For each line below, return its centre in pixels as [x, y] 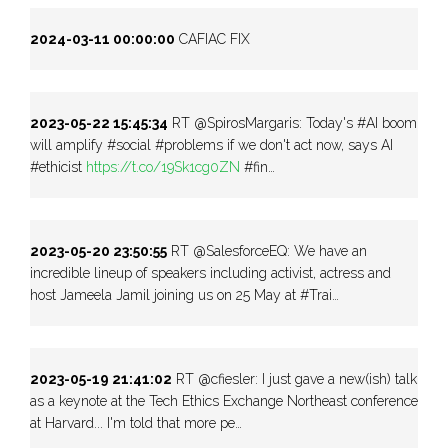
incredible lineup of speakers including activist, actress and [210, 272]
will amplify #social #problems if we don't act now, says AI [211, 144]
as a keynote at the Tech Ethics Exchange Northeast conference [224, 400]
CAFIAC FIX [212, 38]
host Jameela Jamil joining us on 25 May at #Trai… [184, 294]
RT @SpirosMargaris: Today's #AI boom [292, 122]
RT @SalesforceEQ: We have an [267, 250]
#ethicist [58, 166]
